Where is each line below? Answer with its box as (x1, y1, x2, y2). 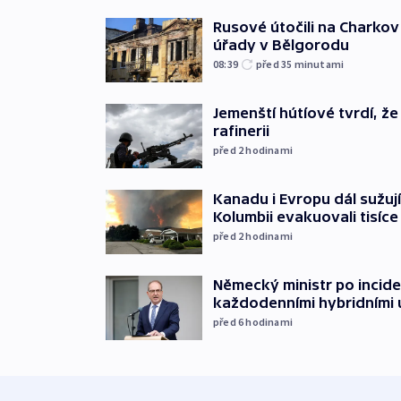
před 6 (213, 314, 246, 328)
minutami (294, 56, 345, 71)
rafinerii (213, 122, 269, 139)
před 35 (256, 56, 294, 71)
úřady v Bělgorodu (213, 36, 349, 53)
